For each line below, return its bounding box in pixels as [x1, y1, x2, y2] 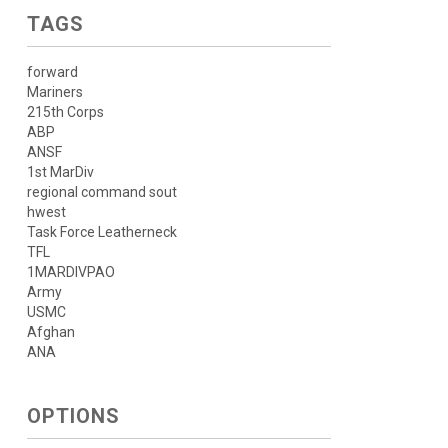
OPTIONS [26, 404, 120, 428]
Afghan [26, 324, 75, 340]
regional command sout [26, 184, 177, 200]
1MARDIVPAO [26, 264, 115, 280]
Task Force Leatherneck [26, 224, 177, 240]
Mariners [26, 84, 83, 100]
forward [26, 64, 78, 80]
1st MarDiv [26, 164, 94, 180]
